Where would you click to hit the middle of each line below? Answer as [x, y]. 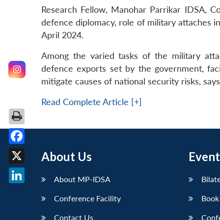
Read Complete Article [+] [92, 102]
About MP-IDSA [82, 179]
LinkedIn [33, 191]
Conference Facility [87, 198]
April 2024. [62, 35]
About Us [67, 157]
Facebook [35, 151]
